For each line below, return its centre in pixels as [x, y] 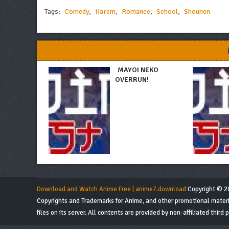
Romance [136, 12]
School [167, 12]
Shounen [197, 12]
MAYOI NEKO [138, 70]
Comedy [77, 12]
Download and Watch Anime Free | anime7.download [111, 189]
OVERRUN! [132, 80]
